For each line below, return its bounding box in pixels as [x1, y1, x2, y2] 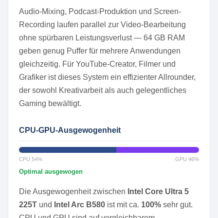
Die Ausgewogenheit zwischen [19, 187, 127, 196]
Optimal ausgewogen [19, 168, 83, 175]
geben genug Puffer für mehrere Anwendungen [19, 47, 181, 55]
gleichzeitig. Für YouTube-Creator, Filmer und [19, 60, 176, 68]
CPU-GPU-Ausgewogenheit [19, 126, 121, 134]
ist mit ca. [105, 200, 141, 209]
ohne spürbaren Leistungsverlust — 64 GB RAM [19, 34, 185, 42]
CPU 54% [19, 156, 42, 162]
